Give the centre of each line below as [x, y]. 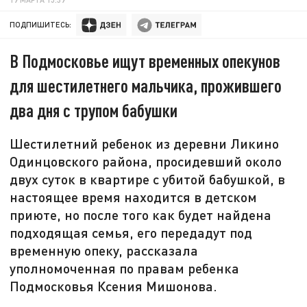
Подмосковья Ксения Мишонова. [114, 286]
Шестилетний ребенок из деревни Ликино [145, 144]
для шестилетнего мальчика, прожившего [146, 86]
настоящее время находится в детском [134, 197]
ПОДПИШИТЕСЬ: [41, 25]
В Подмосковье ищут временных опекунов [145, 61]
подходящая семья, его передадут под [131, 233]
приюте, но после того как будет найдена [141, 215]
